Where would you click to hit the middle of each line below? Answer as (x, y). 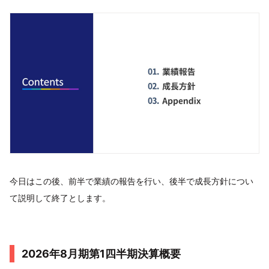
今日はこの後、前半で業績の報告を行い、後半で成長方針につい (131, 181)
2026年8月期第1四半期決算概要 (101, 253)
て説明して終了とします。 (60, 198)
